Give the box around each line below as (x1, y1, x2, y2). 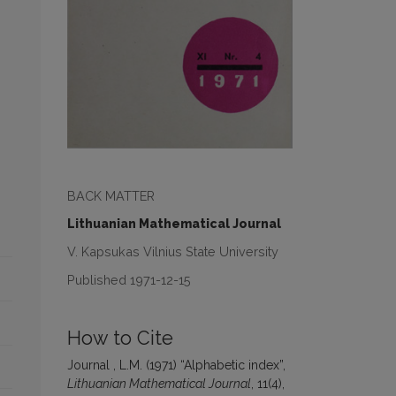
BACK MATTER (67, 187, 155, 203)
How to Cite (67, 326, 173, 349)
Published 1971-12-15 (67, 271, 191, 287)
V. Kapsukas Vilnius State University (67, 243, 278, 259)
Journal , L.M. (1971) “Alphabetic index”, (67, 357, 286, 372)
